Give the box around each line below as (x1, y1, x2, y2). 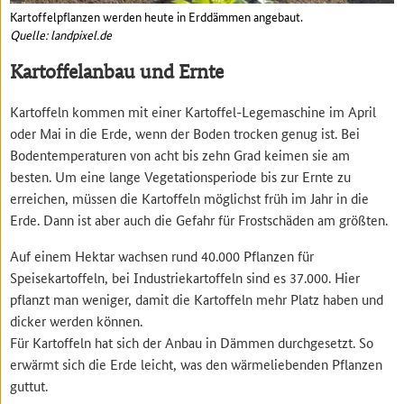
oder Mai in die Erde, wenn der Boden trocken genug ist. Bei (10, 124, 361, 143)
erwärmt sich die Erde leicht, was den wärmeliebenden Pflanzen (10, 354, 383, 374)
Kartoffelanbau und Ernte (10, 60, 225, 83)
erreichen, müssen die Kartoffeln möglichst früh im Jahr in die (10, 188, 370, 208)
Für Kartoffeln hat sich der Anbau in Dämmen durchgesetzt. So (10, 333, 374, 353)
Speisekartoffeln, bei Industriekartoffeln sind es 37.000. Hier (10, 268, 361, 288)
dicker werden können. (10, 311, 143, 331)
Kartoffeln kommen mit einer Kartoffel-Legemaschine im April (10, 102, 377, 122)
